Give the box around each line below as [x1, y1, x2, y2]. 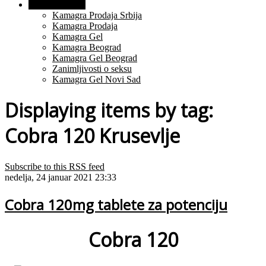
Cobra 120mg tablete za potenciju [5, 194, 227, 214]
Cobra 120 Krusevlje [5, 123, 180, 149]
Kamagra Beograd [52, 42, 121, 52]
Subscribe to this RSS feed [5, 161, 104, 172]
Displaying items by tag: [5, 97, 213, 123]
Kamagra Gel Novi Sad [52, 74, 141, 84]
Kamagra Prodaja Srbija [52, 10, 142, 20]
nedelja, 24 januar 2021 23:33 [5, 172, 116, 182]
